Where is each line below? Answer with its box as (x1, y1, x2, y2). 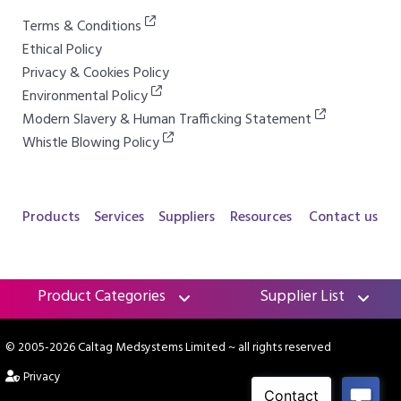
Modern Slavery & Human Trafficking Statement (22, 108, 315, 132)
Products (21, 206, 80, 230)
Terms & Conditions (22, 15, 145, 39)
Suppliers (158, 206, 215, 230)
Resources (230, 206, 292, 230)
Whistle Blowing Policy (22, 132, 163, 156)
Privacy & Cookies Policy (22, 62, 169, 86)
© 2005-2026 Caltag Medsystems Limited (5, 338, 226, 358)
